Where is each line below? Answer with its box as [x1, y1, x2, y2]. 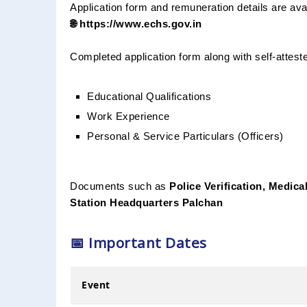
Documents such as [70, 180, 169, 192]
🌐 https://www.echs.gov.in [70, 17, 202, 29]
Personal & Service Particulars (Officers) [87, 130, 284, 142]
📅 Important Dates [70, 232, 207, 252]
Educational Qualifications [87, 90, 211, 102]
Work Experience [87, 110, 170, 122]
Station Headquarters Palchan [70, 196, 223, 208]
